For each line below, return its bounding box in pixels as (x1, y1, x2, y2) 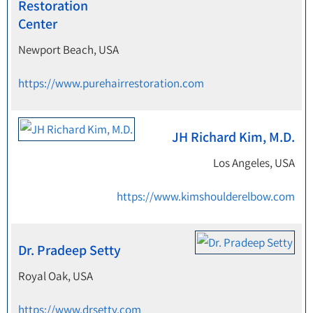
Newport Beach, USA (18, 42, 119, 57)
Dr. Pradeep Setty (18, 241, 121, 259)
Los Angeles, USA (213, 155, 295, 170)
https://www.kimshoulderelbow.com (117, 189, 295, 204)
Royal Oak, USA (18, 268, 93, 284)
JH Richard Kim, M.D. (172, 128, 295, 146)
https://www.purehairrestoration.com (18, 75, 204, 91)
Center (18, 15, 57, 33)
